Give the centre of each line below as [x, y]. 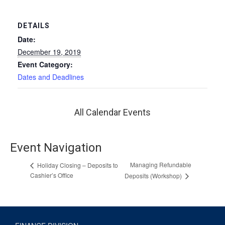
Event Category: [45, 64]
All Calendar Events [113, 112]
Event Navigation [56, 147]
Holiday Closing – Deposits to [77, 165]
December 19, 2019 [49, 51]
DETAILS [34, 25]
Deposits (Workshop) [154, 176]
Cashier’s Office [52, 175]
